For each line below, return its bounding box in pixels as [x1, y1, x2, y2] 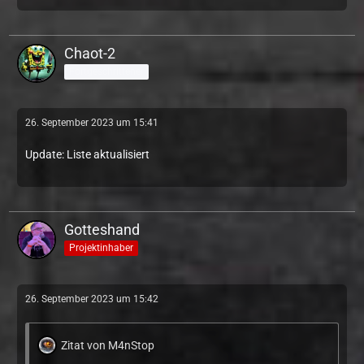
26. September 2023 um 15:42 [25, 293, 158, 305]
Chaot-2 [64, 45, 115, 62]
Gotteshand [64, 221, 140, 238]
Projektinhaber [69, 241, 133, 253]
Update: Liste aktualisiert [25, 148, 149, 161]
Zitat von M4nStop [61, 339, 154, 352]
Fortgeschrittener [69, 65, 144, 77]
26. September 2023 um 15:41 [25, 117, 158, 128]
